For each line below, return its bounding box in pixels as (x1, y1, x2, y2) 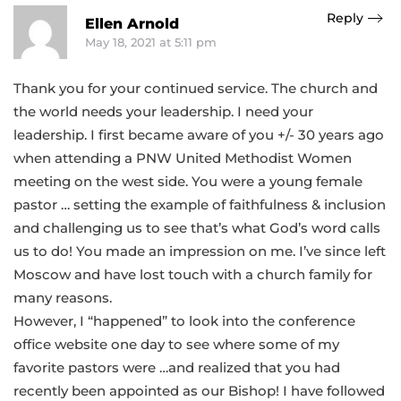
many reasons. (13, 289, 112, 306)
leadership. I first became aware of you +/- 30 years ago (13, 126, 384, 143)
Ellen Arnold (85, 15, 179, 32)
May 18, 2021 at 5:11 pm (85, 35, 217, 49)
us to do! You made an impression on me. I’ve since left (13, 243, 386, 260)
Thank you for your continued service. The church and (13, 80, 378, 97)
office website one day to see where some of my (13, 336, 339, 353)
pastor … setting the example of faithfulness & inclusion (13, 196, 386, 213)
